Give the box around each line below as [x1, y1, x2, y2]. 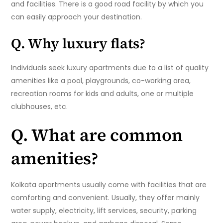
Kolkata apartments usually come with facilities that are [11, 180, 207, 190]
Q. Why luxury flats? [11, 34, 146, 53]
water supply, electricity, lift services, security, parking [11, 206, 197, 216]
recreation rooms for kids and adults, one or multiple [11, 89, 194, 99]
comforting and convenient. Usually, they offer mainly [11, 193, 200, 203]
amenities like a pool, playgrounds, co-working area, [11, 76, 191, 86]
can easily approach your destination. [11, 12, 142, 22]
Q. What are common [11, 123, 183, 147]
